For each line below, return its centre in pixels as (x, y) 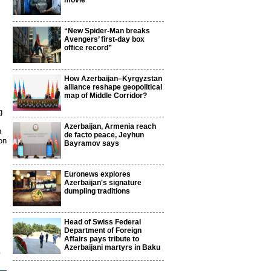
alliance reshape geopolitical (113, 87)
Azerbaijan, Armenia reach (110, 126)
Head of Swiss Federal (103, 222)
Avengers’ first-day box (104, 39)
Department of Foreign (103, 230)
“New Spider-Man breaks (107, 31)
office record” (88, 48)
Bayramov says (92, 143)
